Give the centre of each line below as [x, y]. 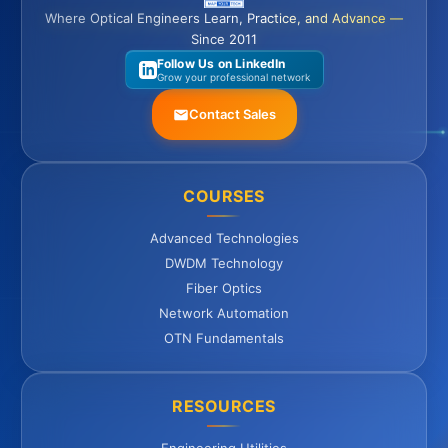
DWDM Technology [224, 263]
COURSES [224, 196]
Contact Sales [232, 114]
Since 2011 [224, 39]
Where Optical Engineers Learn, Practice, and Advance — [224, 18]
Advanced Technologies [224, 238]
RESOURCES [224, 406]
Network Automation [224, 313]
